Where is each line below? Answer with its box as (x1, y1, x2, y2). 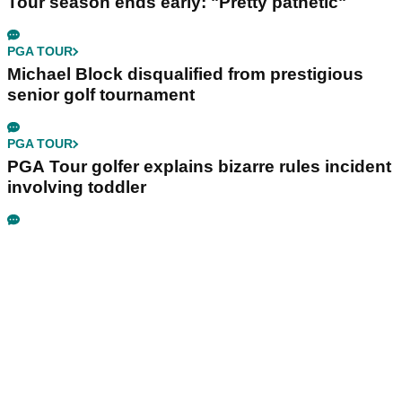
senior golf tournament (7, 85, 195, 105)
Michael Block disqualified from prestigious (7, 65, 363, 84)
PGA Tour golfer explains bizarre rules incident (7, 157, 391, 177)
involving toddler (7, 178, 146, 197)
